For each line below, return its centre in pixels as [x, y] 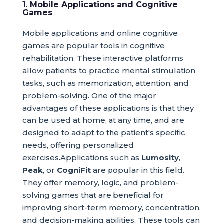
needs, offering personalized [78, 145]
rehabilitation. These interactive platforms [103, 58]
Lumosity [160, 158]
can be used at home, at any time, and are [103, 120]
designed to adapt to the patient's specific [104, 133]
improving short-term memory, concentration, [111, 207]
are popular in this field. [137, 170]
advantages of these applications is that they [108, 108]
